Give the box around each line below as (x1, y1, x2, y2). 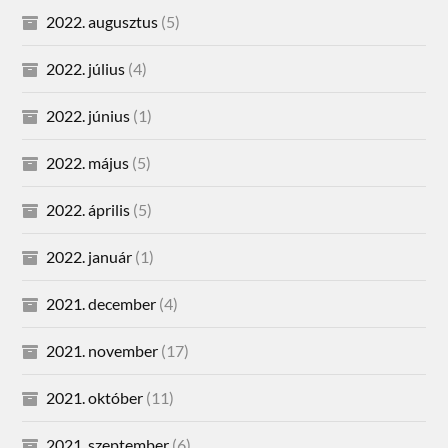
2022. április (46, 199, 131, 219)
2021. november (46, 340, 159, 360)
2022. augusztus (46, 11, 159, 31)
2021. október (46, 387, 144, 407)
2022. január (46, 246, 133, 266)
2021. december (46, 293, 157, 313)
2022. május (46, 152, 130, 172)
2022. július (46, 58, 126, 78)
